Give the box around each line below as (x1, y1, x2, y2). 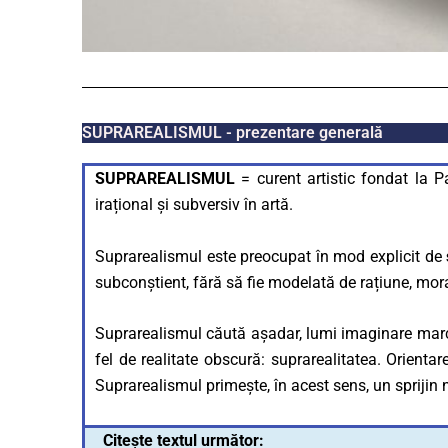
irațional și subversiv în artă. (95, 195, 297, 215)
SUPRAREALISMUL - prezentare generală (82, 123, 383, 143)
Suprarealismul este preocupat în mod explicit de (95, 246, 442, 266)
